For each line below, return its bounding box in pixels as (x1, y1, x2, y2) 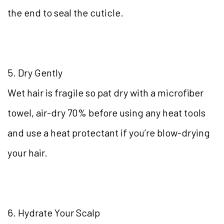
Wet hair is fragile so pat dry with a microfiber (7, 86, 203, 99)
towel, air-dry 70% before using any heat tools (7, 106, 205, 119)
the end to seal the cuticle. (7, 6, 123, 19)
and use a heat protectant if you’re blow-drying (7, 126, 210, 139)
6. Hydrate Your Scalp (7, 206, 100, 219)
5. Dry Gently (7, 66, 62, 79)
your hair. (7, 146, 47, 159)
